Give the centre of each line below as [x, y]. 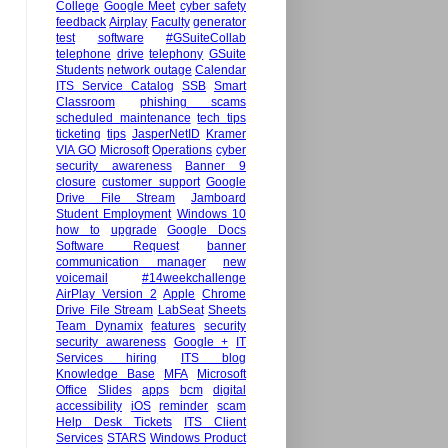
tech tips [222, 118]
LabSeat [180, 310]
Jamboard [219, 198]
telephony [176, 54]
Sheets [227, 310]
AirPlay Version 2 [106, 294]
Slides [114, 390]
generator [220, 22]
